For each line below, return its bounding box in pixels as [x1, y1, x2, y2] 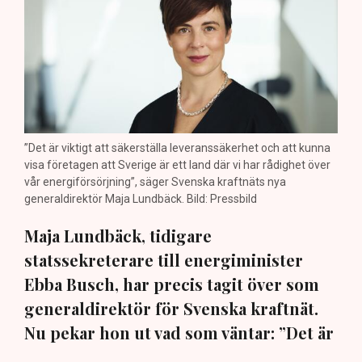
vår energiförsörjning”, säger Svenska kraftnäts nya [24, 175, 286, 188]
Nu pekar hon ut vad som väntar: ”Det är [24, 321, 334, 343]
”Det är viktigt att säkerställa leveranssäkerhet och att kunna [24, 141, 330, 154]
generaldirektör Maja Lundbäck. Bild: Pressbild [24, 192, 257, 205]
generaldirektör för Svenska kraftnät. [24, 297, 318, 319]
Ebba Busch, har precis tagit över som [24, 272, 319, 295]
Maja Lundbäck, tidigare [24, 224, 212, 246]
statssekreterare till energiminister [24, 248, 303, 271]
